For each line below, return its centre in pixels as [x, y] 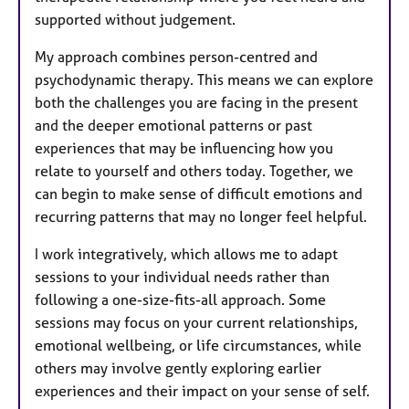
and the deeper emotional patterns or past [173, 126]
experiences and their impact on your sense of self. [202, 391]
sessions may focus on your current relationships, [196, 323]
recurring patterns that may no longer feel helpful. [201, 217]
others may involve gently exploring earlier [178, 368]
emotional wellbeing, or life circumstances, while [198, 346]
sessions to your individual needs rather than [182, 277]
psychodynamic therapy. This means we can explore [204, 80]
